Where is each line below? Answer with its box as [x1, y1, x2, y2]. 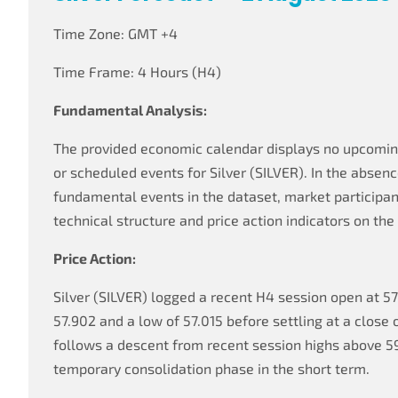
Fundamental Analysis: [53, 101, 207, 118]
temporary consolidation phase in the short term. [53, 360, 370, 377]
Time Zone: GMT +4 [53, 25, 178, 42]
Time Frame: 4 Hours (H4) [53, 63, 221, 80]
